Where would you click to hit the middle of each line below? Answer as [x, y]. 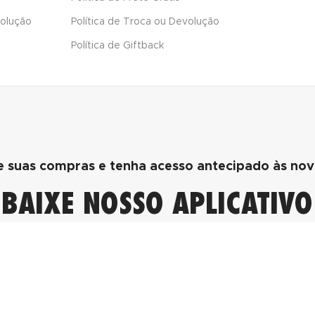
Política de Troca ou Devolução [145, 22]
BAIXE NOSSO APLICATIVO [157, 204]
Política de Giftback [117, 46]
